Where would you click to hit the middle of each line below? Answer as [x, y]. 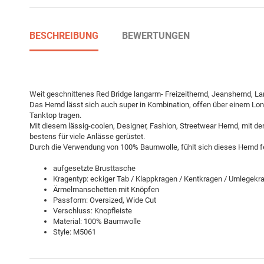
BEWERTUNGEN [156, 36]
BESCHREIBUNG [64, 36]
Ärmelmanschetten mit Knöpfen [106, 190]
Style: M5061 [75, 232]
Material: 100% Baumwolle [97, 222]
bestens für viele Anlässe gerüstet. [87, 136]
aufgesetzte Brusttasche [94, 169]
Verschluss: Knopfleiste [93, 211]
